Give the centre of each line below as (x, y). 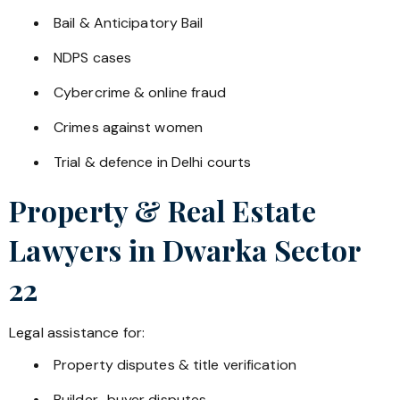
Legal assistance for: (77, 333)
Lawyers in (86, 250)
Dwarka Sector (261, 250)
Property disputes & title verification (175, 365)
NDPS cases (92, 58)
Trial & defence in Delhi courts (153, 162)
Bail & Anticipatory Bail (129, 23)
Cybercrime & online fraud (140, 93)
